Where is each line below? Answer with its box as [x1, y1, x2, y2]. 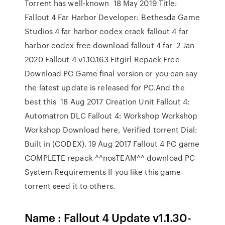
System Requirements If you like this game [25, 166, 181, 177]
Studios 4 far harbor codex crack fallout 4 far [25, 26, 188, 37]
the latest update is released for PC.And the [25, 82, 185, 93]
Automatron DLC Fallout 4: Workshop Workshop [25, 110, 198, 121]
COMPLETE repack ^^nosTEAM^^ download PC [25, 152, 195, 163]
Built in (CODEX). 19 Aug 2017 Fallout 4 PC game [25, 138, 199, 149]
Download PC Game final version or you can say [25, 68, 197, 79]
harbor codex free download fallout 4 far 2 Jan [25, 40, 194, 51]
